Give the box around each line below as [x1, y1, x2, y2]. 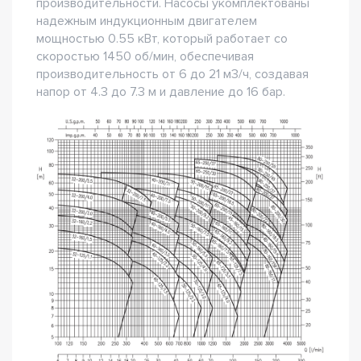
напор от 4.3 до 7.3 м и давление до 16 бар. [36, 84, 285, 100]
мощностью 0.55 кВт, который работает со [36, 31, 288, 47]
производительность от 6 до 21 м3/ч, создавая [36, 66, 309, 82]
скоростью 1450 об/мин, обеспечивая [36, 48, 254, 64]
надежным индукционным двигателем [36, 13, 257, 29]
